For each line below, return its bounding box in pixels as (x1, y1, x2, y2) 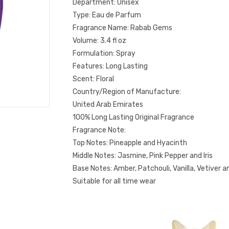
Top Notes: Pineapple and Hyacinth (73, 139, 187, 147)
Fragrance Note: (73, 126, 126, 134)
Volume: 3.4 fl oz (73, 36, 126, 45)
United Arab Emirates (73, 100, 143, 109)
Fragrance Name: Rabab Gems (73, 24, 172, 32)
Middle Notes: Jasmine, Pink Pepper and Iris (73, 151, 213, 160)
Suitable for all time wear (73, 177, 156, 186)
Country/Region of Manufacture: (73, 87, 181, 96)
